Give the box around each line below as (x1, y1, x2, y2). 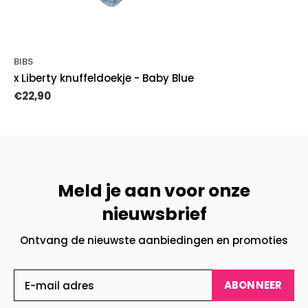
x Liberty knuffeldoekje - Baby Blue (14, 71, 194, 86)
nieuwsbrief (101, 202, 207, 227)
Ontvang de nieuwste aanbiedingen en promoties (20, 233, 288, 248)
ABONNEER (223, 278, 283, 293)
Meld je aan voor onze (58, 179, 250, 203)
